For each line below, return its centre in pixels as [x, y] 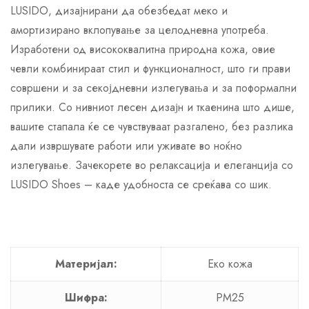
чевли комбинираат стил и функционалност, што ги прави [150, 68]
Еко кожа [230, 263]
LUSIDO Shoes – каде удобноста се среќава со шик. [141, 184]
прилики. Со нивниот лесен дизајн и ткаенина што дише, [152, 107]
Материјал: [86, 263]
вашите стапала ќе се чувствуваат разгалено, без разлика [152, 126]
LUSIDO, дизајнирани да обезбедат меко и [119, 10]
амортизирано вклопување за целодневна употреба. [140, 30]
